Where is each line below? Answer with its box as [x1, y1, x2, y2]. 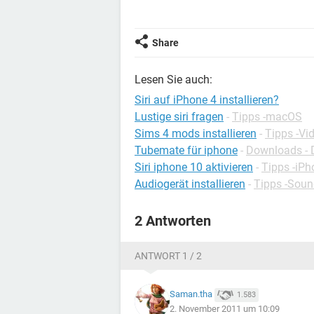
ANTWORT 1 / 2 [135, 250, 202, 261]
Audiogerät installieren [135, 177, 245, 191]
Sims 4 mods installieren [135, 127, 257, 140]
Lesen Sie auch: [135, 73, 212, 86]
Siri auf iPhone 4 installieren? [135, 93, 279, 107]
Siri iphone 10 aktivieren [135, 161, 253, 174]
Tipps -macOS [232, 110, 302, 123]
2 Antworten [135, 212, 211, 229]
